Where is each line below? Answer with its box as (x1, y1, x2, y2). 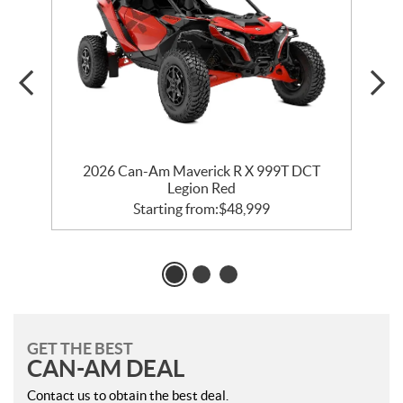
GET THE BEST (27, 339, 133, 359)
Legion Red (167, 180, 236, 197)
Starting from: (133, 201, 219, 218)
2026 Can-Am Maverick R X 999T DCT (83, 163, 320, 180)
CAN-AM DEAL (27, 355, 184, 382)
